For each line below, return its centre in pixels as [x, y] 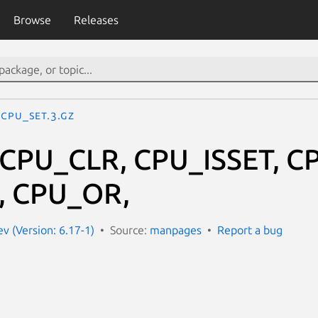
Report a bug [250, 230]
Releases [96, 20]
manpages [176, 230]
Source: [130, 230]
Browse [32, 20]
